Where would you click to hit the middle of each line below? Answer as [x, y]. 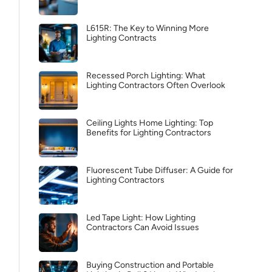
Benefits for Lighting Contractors [149, 133]
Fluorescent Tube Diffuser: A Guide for [160, 170]
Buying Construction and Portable [150, 265]
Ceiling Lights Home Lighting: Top [150, 123]
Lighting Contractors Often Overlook [156, 85]
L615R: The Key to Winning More [148, 28]
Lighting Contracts [121, 38]
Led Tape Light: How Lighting [141, 218]
